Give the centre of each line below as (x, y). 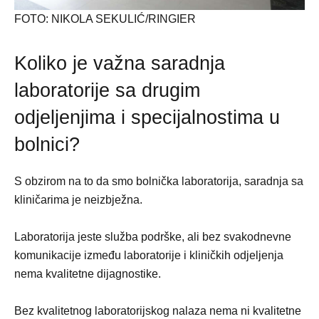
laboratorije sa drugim (107, 91)
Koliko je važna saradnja (120, 64)
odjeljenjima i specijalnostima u (147, 118)
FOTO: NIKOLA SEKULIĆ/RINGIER (105, 19)
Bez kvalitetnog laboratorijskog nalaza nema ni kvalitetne (158, 311)
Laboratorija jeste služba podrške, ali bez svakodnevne (153, 237)
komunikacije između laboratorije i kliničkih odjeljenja (149, 256)
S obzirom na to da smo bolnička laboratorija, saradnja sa (159, 182)
